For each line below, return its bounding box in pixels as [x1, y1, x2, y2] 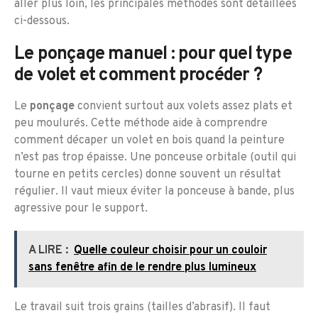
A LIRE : [28, 243, 68, 258]
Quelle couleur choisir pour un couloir [74, 243, 267, 258]
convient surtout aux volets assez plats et [75, 99, 292, 114]
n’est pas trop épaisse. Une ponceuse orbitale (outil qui [14, 150, 296, 165]
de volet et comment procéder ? [14, 63, 263, 87]
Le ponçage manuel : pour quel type [14, 42, 292, 66]
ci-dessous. [14, 14, 70, 29]
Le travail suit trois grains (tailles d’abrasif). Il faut [14, 300, 270, 314]
